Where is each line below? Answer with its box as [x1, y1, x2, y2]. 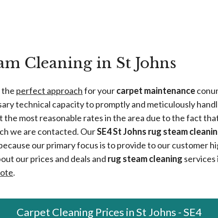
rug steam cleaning [108, 153, 182, 164]
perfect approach [16, 85, 83, 96]
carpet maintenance [116, 85, 195, 96]
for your [83, 85, 116, 96]
